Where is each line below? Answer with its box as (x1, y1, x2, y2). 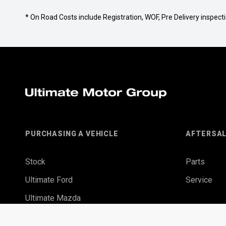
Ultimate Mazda (25, 193, 81, 203)
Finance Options (25, 211, 82, 221)
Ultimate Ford (25, 175, 73, 185)
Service (186, 175, 213, 185)
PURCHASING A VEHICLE (25, 130, 119, 138)
